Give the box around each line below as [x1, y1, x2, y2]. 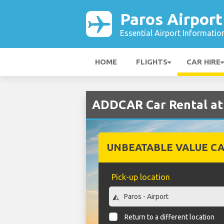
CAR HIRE [186, 57, 220, 66]
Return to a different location [124, 213, 215, 221]
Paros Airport [120, 10, 222, 28]
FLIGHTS [136, 57, 167, 66]
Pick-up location [111, 172, 170, 181]
